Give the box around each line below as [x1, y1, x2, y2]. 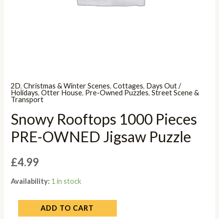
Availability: [11, 176, 50, 185]
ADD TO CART [41, 204, 94, 213]
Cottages [113, 81, 144, 90]
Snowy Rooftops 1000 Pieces [11, 110, 197, 128]
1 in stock [51, 176, 82, 185]
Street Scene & [152, 88, 199, 97]
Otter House [41, 88, 83, 97]
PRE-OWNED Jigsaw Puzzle [11, 128, 192, 146]
